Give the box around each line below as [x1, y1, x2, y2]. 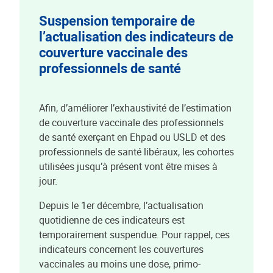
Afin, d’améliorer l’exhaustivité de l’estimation [39, 101, 232, 115]
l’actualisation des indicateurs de [39, 27, 233, 45]
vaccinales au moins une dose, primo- [39, 257, 200, 271]
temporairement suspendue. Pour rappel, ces [39, 228, 230, 241]
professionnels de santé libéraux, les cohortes [39, 145, 234, 158]
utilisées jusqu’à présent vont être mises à [39, 160, 218, 173]
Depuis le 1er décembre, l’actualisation [39, 199, 204, 212]
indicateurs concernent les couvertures [39, 243, 204, 256]
